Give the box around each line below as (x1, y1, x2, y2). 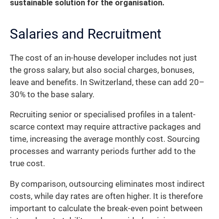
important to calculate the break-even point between (10, 203, 202, 213)
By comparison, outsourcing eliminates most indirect (10, 179, 205, 189)
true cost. (10, 159, 45, 169)
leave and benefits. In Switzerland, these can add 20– (10, 77, 204, 87)
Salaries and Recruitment (10, 25, 161, 42)
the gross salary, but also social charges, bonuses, (10, 65, 194, 75)
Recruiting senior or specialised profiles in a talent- (10, 110, 196, 120)
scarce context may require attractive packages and (10, 122, 201, 132)
